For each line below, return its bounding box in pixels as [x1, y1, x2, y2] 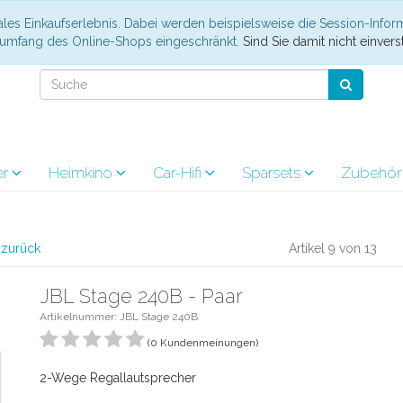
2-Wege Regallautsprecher [40, 371, 196, 385]
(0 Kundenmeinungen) [148, 336, 258, 349]
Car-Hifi [153, 164, 205, 182]
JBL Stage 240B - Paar [40, 284, 243, 308]
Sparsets [242, 164, 304, 182]
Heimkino [49, 164, 116, 182]
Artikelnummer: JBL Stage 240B [40, 310, 198, 323]
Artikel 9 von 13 [289, 241, 378, 255]
